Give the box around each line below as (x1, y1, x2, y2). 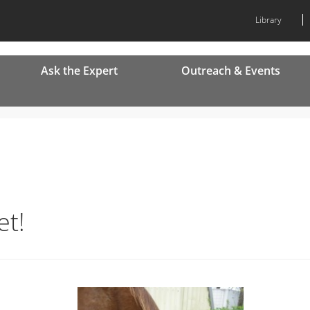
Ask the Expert (41, 63, 118, 78)
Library (255, 14, 282, 26)
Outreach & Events (181, 63, 280, 78)
